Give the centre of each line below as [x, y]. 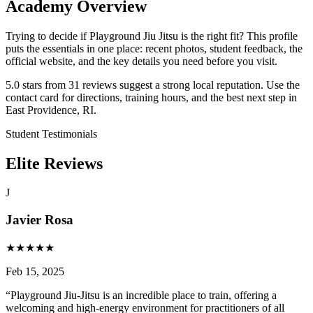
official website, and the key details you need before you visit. [141, 61]
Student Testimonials [51, 133]
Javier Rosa [39, 220]
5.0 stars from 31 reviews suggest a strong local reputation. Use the [153, 85]
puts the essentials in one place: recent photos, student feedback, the [154, 48]
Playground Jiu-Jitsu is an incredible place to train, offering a [144, 295]
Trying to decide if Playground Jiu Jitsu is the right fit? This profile [152, 36]
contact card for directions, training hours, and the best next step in [151, 97]
